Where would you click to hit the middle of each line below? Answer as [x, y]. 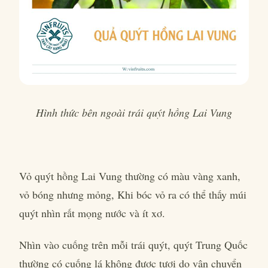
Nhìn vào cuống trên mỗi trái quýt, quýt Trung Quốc [133, 245]
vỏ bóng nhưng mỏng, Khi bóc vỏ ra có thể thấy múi [133, 194]
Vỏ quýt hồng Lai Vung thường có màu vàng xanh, [130, 176]
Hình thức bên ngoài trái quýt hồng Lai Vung [134, 112]
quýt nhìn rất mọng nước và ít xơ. [94, 213]
